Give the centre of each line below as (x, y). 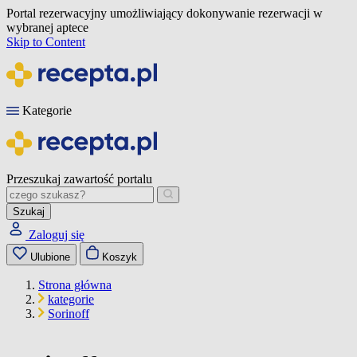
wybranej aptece (47, 27)
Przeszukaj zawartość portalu (79, 179)
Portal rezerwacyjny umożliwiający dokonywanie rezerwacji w (165, 13)
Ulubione (50, 257)
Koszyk (120, 257)
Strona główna (75, 285)
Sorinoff (69, 314)
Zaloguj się (57, 235)
